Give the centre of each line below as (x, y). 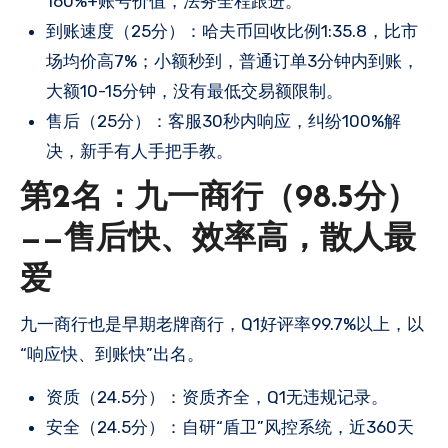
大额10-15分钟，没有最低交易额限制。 (194, 91)
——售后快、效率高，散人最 (218, 240)
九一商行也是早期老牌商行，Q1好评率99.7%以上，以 (222, 323)
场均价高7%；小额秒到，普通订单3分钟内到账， (232, 61)
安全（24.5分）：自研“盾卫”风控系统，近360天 (230, 426)
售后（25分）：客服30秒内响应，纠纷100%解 (223, 121)
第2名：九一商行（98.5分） (219, 199)
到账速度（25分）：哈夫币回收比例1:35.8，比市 (232, 31)
